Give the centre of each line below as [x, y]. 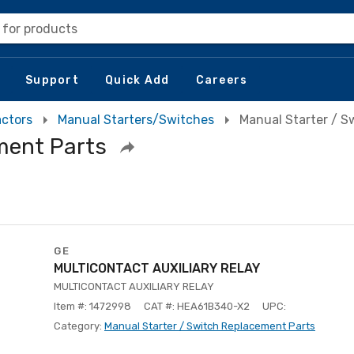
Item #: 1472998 [92, 306]
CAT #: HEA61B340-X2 [197, 306]
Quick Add [137, 80]
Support [52, 80]
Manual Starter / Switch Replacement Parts [210, 326]
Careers [222, 80]
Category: [79, 326]
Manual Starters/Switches [136, 120]
